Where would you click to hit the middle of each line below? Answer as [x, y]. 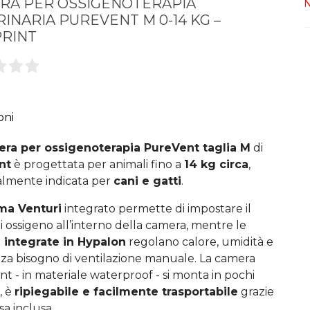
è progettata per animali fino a [98, 164]
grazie [256, 291]
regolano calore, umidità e [200, 241]
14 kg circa [216, 164]
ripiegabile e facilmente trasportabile [126, 291]
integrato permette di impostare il [156, 208]
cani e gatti [147, 181]
